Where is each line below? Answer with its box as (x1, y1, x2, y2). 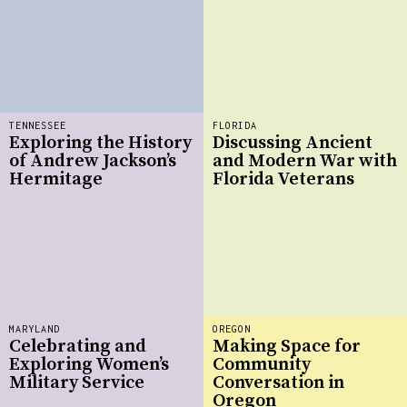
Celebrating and (9, 335, 146, 359)
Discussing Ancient (213, 132, 372, 155)
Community (213, 353, 311, 377)
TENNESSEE (9, 119, 66, 131)
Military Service (9, 372, 144, 395)
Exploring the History (9, 132, 192, 155)
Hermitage (9, 168, 103, 192)
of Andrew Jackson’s (9, 150, 176, 174)
